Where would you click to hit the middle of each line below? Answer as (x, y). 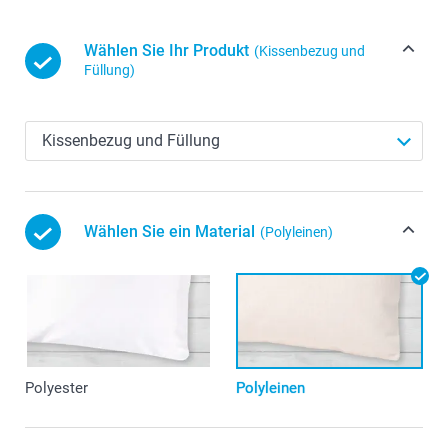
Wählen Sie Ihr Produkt (166, 51)
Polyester (56, 387)
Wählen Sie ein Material (169, 232)
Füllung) (109, 70)
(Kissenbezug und (309, 51)
